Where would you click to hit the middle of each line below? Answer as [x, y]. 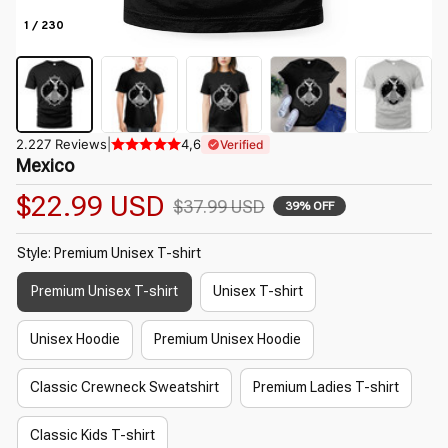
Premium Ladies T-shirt [326, 387]
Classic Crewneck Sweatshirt [124, 387]
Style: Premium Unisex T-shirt [109, 252]
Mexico [45, 165]
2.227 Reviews [61, 143]
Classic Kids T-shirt [92, 435]
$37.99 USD [219, 206]
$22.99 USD [90, 206]
